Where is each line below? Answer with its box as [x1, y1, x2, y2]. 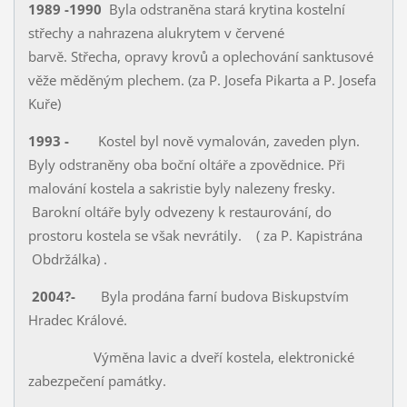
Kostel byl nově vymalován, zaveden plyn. [75, 132, 360, 151]
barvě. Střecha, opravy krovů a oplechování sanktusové [27, 47, 373, 66]
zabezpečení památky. [27, 372, 166, 391]
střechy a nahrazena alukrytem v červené [27, 24, 284, 43]
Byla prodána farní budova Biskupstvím [100, 287, 349, 306]
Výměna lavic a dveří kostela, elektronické [27, 348, 354, 367]
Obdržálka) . [27, 250, 107, 269]
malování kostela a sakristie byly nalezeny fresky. [27, 179, 335, 198]
